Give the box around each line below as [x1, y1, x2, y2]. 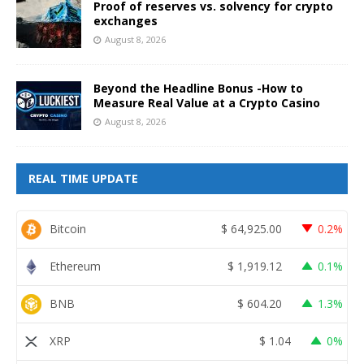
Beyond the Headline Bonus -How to [93, 80, 303, 96]
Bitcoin [50, 221, 86, 237]
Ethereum [50, 258, 101, 275]
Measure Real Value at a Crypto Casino [93, 94, 320, 110]
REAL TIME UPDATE [28, 170, 138, 186]
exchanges [93, 12, 158, 28]
